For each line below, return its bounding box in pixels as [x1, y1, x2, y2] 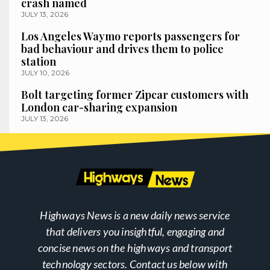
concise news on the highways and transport [37, 241, 233, 255]
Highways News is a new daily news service [40, 209, 230, 222]
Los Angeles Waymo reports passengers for [21, 29, 240, 44]
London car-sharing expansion [21, 100, 177, 115]
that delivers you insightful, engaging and [45, 225, 225, 239]
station [21, 54, 56, 69]
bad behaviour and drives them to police [21, 42, 224, 57]
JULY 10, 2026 [21, 68, 69, 78]
